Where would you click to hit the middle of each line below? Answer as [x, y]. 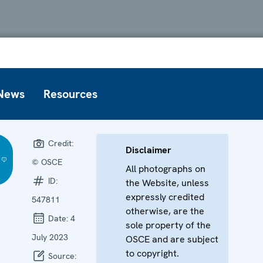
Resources [70, 94]
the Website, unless [167, 183]
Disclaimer [148, 150]
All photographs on [165, 168]
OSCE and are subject [172, 239]
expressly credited [165, 197]
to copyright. [152, 253]
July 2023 [50, 237]
